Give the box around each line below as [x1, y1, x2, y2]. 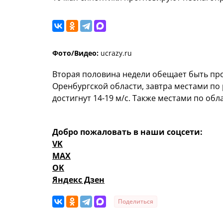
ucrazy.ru [99, 48, 132, 58]
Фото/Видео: [52, 48, 99, 58]
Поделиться [118, 197, 153, 206]
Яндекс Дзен [52, 174, 105, 186]
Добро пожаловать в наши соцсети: [52, 126, 203, 138]
